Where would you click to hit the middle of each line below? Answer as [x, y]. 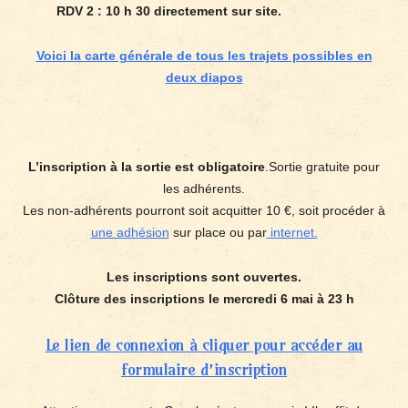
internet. [292, 232]
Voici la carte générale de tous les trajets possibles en [204, 56]
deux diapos [204, 77]
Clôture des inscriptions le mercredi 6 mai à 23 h [204, 299]
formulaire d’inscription [204, 369]
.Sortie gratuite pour [322, 167]
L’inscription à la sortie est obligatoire [147, 167]
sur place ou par [218, 232]
